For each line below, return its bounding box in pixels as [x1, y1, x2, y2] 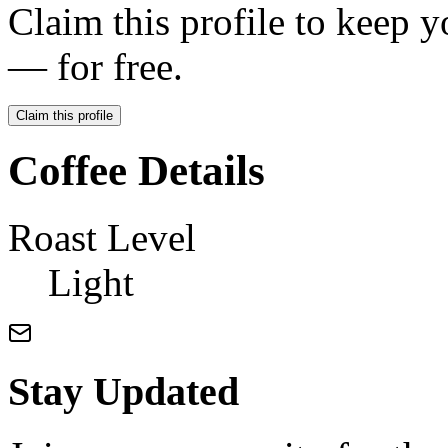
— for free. [8, 45, 183, 89]
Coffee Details [8, 147, 265, 195]
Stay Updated [8, 368, 239, 414]
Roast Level [8, 216, 196, 260]
